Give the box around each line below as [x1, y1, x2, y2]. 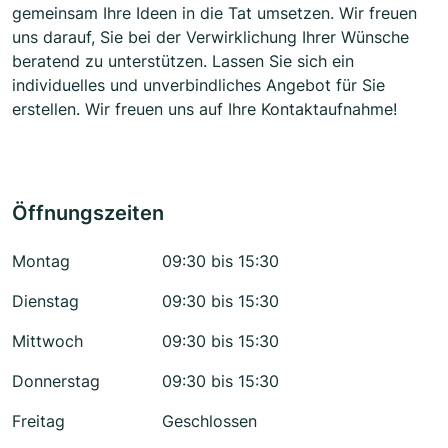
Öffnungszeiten [12, 201, 164, 226]
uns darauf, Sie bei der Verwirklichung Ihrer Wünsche [12, 27, 409, 48]
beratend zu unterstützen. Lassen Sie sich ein [12, 51, 354, 72]
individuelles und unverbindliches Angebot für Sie [12, 75, 385, 96]
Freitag [12, 411, 65, 432]
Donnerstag [12, 371, 100, 392]
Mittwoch [12, 331, 83, 352]
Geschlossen [162, 411, 257, 432]
